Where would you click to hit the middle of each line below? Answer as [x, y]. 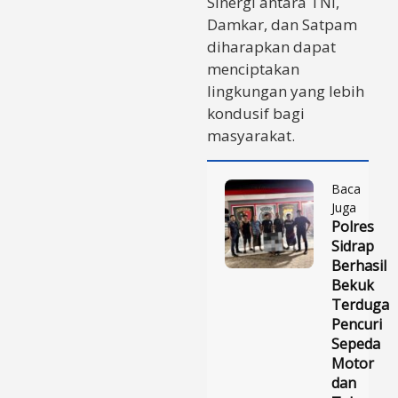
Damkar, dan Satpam [282, 24]
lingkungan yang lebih [286, 91]
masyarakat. [251, 135]
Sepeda [356, 343]
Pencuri [357, 324]
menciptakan [253, 68]
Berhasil [359, 265]
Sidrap [353, 246]
